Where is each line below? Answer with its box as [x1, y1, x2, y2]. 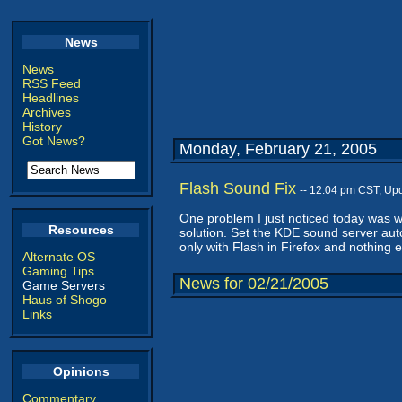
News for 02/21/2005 [179, 275, 328, 293]
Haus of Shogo [22, 293, 107, 307]
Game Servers [22, 278, 105, 293]
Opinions [52, 364, 109, 379]
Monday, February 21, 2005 [179, 140, 377, 158]
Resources [48, 223, 114, 237]
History [22, 119, 62, 134]
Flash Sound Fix [179, 179, 296, 197]
